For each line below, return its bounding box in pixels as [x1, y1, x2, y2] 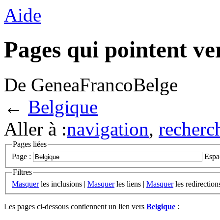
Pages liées [13, 139, 47, 148]
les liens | [114, 180, 146, 189]
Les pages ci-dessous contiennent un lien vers [4, 202, 146, 211]
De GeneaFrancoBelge [4, 74, 178, 95]
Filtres [13, 168, 32, 177]
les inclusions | [39, 180, 87, 189]
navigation [67, 118, 149, 139]
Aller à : [4, 118, 67, 139]
